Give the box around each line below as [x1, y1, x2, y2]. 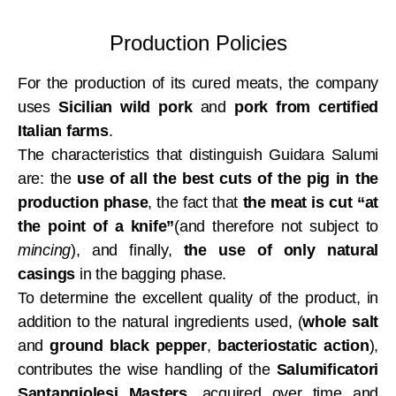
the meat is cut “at [242, 194, 379, 211]
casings [18, 265, 76, 283]
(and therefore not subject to [174, 217, 378, 235]
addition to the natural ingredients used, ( [18, 313, 303, 331]
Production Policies [109, 31, 287, 55]
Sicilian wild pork [58, 98, 193, 116]
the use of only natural [183, 241, 378, 259]
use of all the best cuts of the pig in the [77, 170, 378, 187]
